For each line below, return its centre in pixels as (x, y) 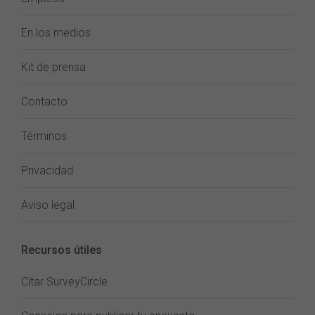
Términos (44, 136)
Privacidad (47, 171)
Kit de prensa (53, 67)
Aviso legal (48, 205)
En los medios (56, 33)
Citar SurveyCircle (64, 282)
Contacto (44, 102)
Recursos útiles (62, 250)
